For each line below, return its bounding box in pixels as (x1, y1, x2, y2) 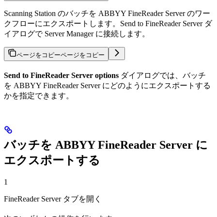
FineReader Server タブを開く (4, 195, 102, 203)
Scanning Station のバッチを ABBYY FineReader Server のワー (4, 9, 210, 18)
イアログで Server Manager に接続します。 (4, 30, 150, 38)
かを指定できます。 (4, 92, 74, 100)
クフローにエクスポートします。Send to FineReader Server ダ (4, 19, 212, 28)
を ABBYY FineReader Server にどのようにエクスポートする (4, 81, 211, 90)
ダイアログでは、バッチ (119, 71, 206, 80)
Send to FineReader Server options (4, 71, 119, 80)
